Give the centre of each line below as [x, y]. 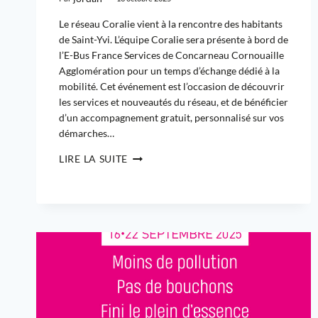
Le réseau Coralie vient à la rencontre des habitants [171, 23]
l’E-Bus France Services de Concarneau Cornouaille [171, 55]
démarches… [87, 133]
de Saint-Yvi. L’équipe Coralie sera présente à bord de [174, 39]
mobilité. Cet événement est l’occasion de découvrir [172, 86]
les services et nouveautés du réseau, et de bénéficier [174, 102]
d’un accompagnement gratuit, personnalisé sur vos [171, 117]
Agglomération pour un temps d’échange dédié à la [169, 70]
